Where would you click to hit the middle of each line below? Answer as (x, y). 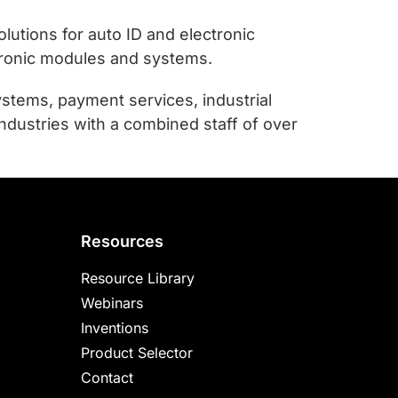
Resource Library (138, 278)
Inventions (115, 328)
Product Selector (137, 353)
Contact (107, 378)
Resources (122, 241)
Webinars (112, 303)
